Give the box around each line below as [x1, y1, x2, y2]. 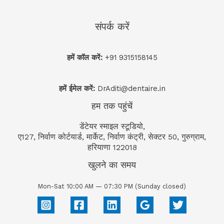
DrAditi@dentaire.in [97, 84, 165, 93]
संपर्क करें [94, 20, 129, 33]
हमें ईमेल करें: [58, 84, 97, 93]
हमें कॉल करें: [66, 53, 105, 62]
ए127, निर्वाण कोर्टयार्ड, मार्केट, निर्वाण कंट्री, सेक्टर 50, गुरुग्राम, [18, 132, 206, 142]
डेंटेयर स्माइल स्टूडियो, [79, 122, 145, 131]
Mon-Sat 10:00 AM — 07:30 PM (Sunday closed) [38, 182, 186, 190]
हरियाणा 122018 [87, 143, 137, 152]
